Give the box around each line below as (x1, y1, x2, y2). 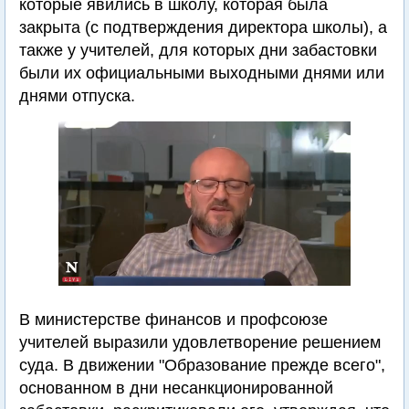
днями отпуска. (19, 87, 135, 105)
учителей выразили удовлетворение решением (19, 333, 381, 351)
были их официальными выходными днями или (19, 64, 384, 82)
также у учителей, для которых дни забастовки (19, 41, 377, 59)
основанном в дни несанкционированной (19, 379, 333, 397)
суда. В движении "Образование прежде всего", (19, 356, 385, 374)
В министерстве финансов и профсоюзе (19, 310, 328, 329)
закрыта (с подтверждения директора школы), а (19, 18, 387, 37)
